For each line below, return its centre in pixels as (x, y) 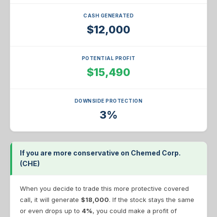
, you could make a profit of (135, 211)
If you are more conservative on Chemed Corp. (100, 153)
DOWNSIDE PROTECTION (108, 101)
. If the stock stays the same (152, 200)
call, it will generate (50, 200)
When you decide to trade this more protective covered (104, 188)
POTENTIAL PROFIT (108, 58)
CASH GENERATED (108, 15)
